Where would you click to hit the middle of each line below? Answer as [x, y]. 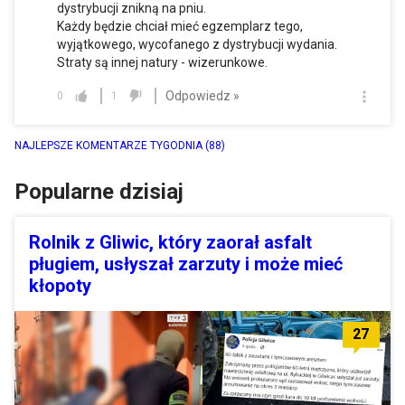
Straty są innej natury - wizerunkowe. [162, 63]
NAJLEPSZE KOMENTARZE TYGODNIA [110, 146]
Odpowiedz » [202, 95]
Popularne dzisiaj [99, 192]
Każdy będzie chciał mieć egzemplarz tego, [180, 27]
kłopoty [60, 286]
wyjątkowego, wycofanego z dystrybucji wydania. [197, 45]
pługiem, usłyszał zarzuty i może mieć [186, 264]
